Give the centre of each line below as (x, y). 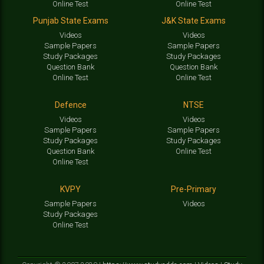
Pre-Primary (194, 189)
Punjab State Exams (70, 21)
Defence (70, 105)
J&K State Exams (194, 21)
